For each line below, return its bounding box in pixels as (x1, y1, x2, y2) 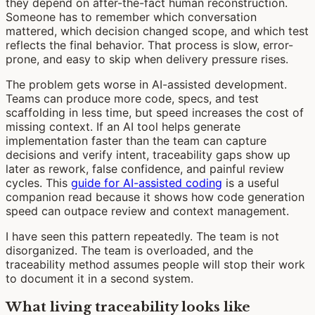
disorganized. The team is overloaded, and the (6, 243, 253, 258)
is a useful (222, 176, 279, 191)
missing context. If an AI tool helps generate (6, 120, 240, 134)
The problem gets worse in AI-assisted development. (6, 77, 287, 92)
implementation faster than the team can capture (6, 134, 266, 148)
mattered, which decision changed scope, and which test (6, 24, 309, 39)
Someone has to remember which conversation (6, 10, 257, 25)
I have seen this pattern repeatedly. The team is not (6, 229, 279, 244)
